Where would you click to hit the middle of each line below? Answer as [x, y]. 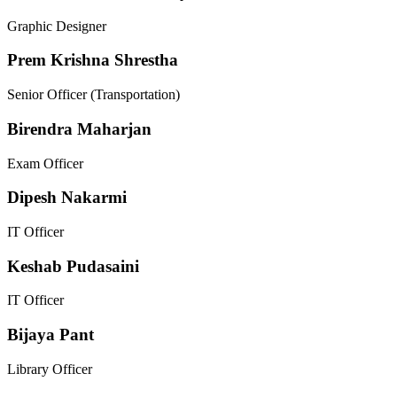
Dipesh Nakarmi [67, 198]
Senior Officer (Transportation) [93, 95]
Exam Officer [45, 163]
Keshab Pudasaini [73, 266]
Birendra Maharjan [79, 128]
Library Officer [50, 369]
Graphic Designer [57, 26]
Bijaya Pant [51, 335]
